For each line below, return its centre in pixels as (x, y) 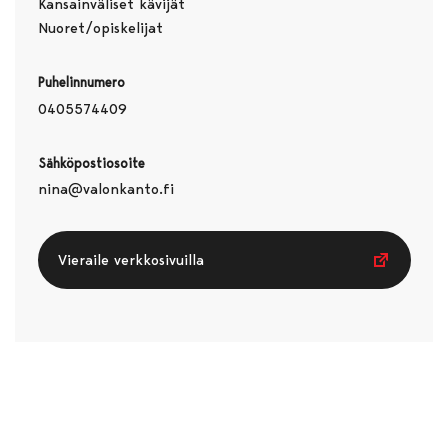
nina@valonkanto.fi (105, 189)
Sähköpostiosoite (91, 162)
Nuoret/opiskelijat (100, 27)
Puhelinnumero (81, 81)
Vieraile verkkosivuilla (130, 260)
